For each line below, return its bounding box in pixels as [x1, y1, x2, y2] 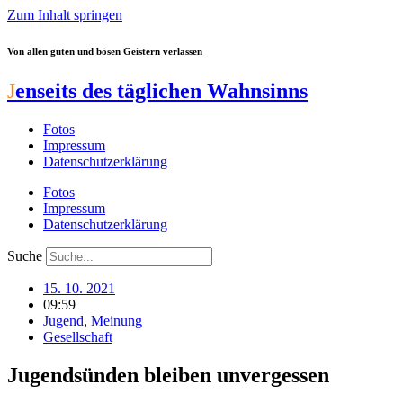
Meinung [91, 312, 142, 328]
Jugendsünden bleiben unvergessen [7, 363, 329, 387]
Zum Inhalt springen [7, 7, 122, 22]
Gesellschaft [43, 328, 112, 345]
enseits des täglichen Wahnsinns [15, 78, 308, 103]
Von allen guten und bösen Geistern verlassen [7, 45, 202, 57]
